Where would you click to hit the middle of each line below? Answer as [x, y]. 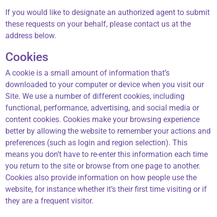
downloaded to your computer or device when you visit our [105, 85]
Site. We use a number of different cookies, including [95, 96]
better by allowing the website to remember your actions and [108, 131]
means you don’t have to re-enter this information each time [107, 155]
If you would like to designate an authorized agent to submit [108, 13]
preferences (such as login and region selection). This [97, 143]
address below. [31, 36]
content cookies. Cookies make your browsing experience [103, 120]
